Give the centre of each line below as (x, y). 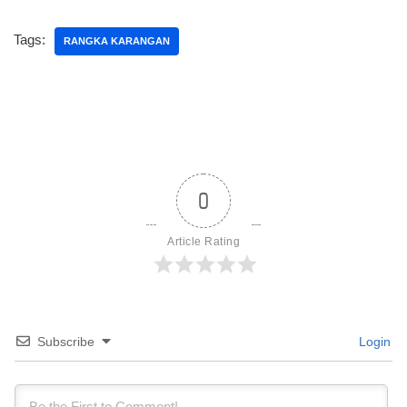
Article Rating (203, 242)
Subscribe (66, 342)
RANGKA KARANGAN (117, 41)
